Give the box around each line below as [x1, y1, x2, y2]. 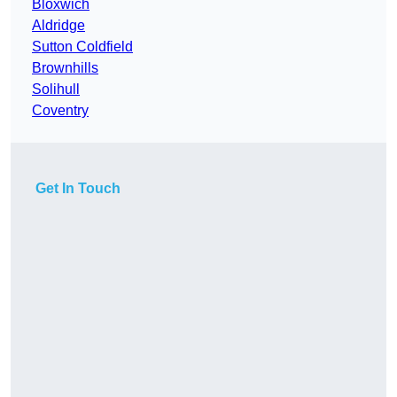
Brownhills [32, 60, 98, 76]
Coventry [32, 103, 89, 119]
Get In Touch [35, 181, 121, 197]
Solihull [32, 82, 80, 97]
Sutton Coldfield [32, 39, 133, 55]
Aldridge [32, 18, 85, 34]
